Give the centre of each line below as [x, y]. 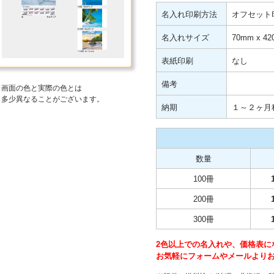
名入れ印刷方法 [189, 14]
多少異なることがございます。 [53, 99]
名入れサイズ [185, 38]
